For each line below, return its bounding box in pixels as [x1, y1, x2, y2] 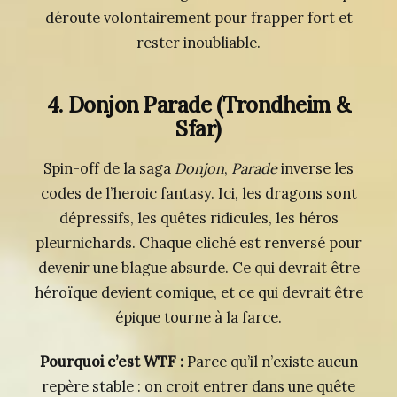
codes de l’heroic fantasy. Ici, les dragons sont [40, 184, 357, 203]
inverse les [277, 160, 354, 178]
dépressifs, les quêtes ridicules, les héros [58, 209, 339, 228]
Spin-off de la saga [43, 160, 175, 178]
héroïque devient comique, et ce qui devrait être [34, 284, 363, 302]
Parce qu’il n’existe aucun [183, 353, 358, 371]
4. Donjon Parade [46, 91, 212, 120]
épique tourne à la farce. [115, 308, 282, 327]
